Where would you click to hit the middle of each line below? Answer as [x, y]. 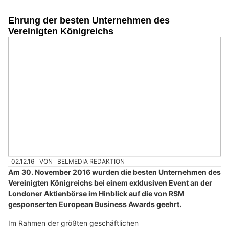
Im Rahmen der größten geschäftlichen [73, 223]
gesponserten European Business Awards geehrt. [95, 204]
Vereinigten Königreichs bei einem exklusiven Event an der [110, 183]
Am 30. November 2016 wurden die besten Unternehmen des [114, 172]
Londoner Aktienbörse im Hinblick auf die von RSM [96, 194]
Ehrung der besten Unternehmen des [89, 21]
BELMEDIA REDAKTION [91, 162]
